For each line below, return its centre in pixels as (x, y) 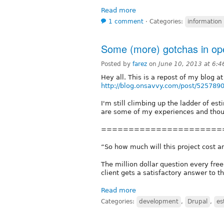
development (159, 201)
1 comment (126, 21)
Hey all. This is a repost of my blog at (162, 77)
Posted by (117, 64)
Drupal (197, 201)
